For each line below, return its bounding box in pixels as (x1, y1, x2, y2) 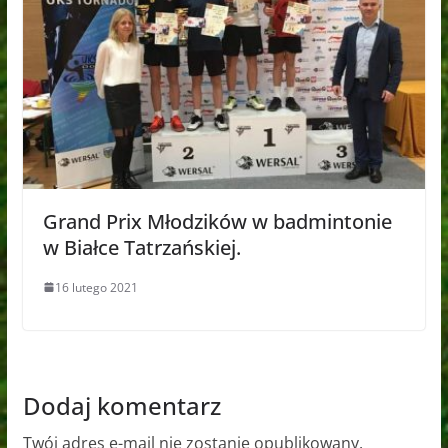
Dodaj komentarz (22, 388, 221, 422)
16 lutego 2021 (54, 278, 138, 296)
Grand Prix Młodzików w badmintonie (42, 207, 392, 235)
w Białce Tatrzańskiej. (42, 233, 241, 261)
